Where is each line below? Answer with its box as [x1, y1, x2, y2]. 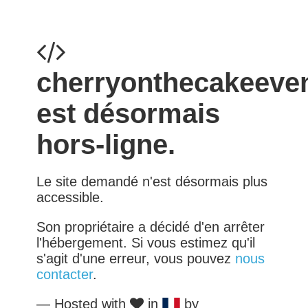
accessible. [36, 189, 104, 205]
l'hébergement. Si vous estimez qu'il [36, 234, 255, 250]
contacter [36, 266, 93, 282]
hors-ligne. [36, 129, 175, 159]
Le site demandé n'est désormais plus [36, 173, 267, 189]
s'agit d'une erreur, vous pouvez [36, 250, 235, 266]
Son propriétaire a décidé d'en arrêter [36, 219, 265, 234]
